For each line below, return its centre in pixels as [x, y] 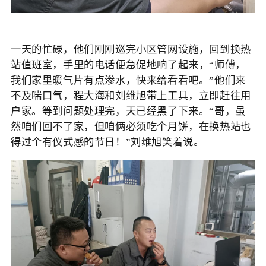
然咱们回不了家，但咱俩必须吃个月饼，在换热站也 [131, 126]
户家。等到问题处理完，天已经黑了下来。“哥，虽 [128, 111]
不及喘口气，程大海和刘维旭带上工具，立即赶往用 [131, 96]
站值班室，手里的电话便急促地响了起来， [110, 65]
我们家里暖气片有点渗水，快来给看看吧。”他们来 [128, 80]
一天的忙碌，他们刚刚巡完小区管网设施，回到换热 [131, 49]
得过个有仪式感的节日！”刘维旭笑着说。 [107, 142]
